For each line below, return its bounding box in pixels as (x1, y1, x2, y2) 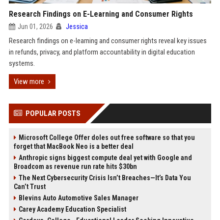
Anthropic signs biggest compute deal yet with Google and (18, 154, 192, 162)
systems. (8, 59, 35, 68)
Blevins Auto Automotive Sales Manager (18, 194, 138, 202)
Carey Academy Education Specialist (18, 205, 126, 213)
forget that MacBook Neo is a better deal (13, 142, 134, 150)
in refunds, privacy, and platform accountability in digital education (8, 48, 195, 56)
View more (13, 77, 44, 86)
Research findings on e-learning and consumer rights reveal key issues (8, 36, 207, 45)
